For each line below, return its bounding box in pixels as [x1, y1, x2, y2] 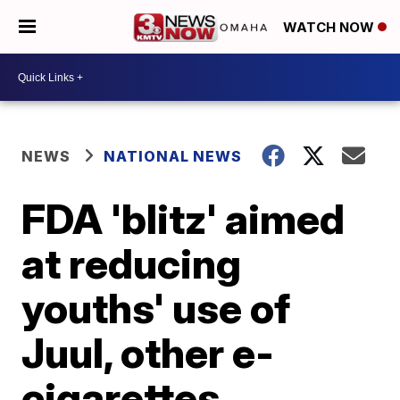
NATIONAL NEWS [104, 147, 243, 165]
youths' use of [21, 283, 291, 333]
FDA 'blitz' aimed [21, 194, 346, 244]
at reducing [21, 238, 242, 288]
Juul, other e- [21, 328, 275, 378]
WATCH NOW [283, 19, 378, 37]
